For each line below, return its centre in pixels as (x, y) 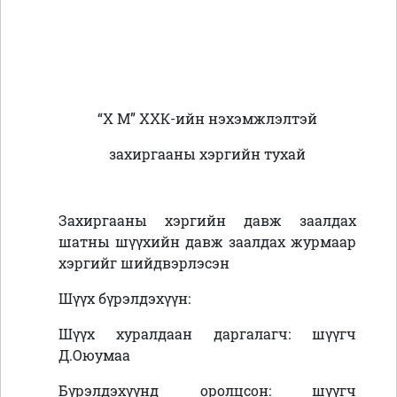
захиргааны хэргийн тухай (207, 154)
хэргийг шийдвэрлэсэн (144, 263)
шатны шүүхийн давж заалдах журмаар (207, 242)
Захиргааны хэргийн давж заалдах (207, 221)
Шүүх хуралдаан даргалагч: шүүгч (207, 334)
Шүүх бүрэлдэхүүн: (125, 299)
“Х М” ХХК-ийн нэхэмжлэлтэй (207, 119)
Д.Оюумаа (94, 355)
